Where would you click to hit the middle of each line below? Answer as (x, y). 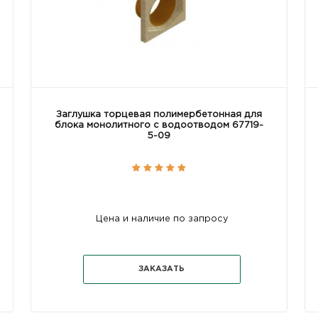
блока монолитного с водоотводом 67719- (159, 125)
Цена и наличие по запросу (161, 219)
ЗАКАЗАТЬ (162, 269)
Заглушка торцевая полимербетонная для (159, 114)
